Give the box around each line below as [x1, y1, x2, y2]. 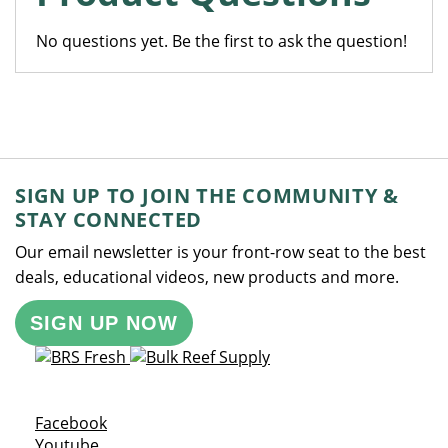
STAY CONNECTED [15, 206, 202, 233]
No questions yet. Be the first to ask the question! [36, 30, 407, 52]
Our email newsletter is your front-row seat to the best [15, 241, 426, 263]
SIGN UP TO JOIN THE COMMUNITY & [15, 182, 400, 209]
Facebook [35, 412, 107, 434]
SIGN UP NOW [30, 312, 178, 334]
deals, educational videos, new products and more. [15, 266, 399, 288]
